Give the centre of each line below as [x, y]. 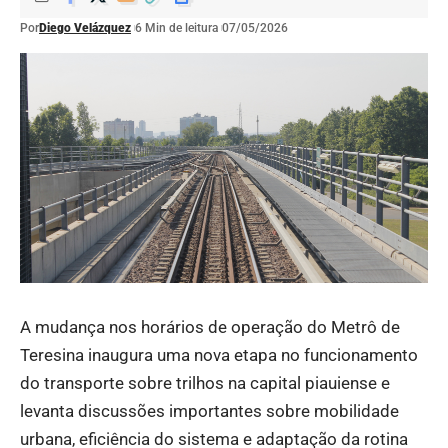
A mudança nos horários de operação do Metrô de [210, 326]
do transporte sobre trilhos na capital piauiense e [205, 382]
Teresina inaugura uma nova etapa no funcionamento [219, 354]
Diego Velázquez [85, 28]
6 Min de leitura [176, 28]
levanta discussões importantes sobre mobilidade [209, 410]
